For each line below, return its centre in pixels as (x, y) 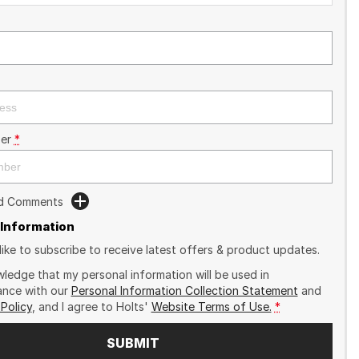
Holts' (132, 307)
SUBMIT (133, 343)
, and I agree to (74, 307)
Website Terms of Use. (211, 307)
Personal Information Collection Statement (184, 290)
